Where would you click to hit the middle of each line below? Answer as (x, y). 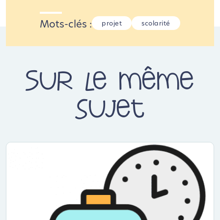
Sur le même (110, 80)
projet (112, 24)
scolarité (156, 24)
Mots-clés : (66, 25)
